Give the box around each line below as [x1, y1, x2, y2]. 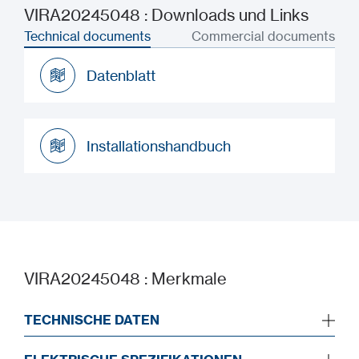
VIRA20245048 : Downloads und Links [24, 5, 309, 25]
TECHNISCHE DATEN [24, 312, 159, 328]
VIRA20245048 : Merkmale [24, 268, 227, 288]
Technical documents [24, 28, 151, 44]
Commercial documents [192, 28, 335, 44]
